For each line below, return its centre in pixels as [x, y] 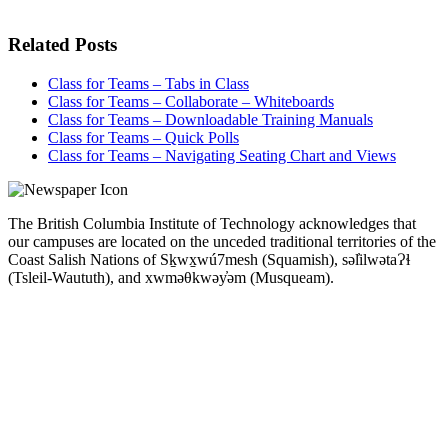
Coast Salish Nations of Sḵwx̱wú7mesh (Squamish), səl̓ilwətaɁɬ [209, 260]
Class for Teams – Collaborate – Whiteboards [191, 102]
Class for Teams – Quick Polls [143, 138]
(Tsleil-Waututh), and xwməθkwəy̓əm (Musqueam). [171, 278]
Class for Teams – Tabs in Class [148, 84]
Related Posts [62, 45]
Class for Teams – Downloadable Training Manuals [210, 120]
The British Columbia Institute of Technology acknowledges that [212, 224]
